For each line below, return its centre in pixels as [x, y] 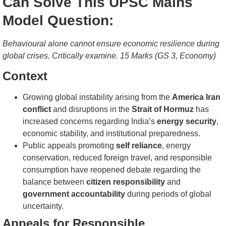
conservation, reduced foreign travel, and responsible [117, 158]
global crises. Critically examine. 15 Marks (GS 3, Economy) [109, 55]
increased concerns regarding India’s [90, 122]
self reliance [139, 146]
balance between [54, 182]
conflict [37, 109]
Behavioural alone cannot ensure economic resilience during [111, 43]
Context [25, 76]
